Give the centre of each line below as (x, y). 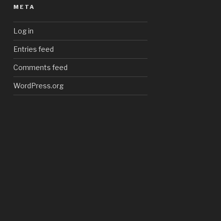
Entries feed (34, 49)
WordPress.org (39, 86)
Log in (24, 31)
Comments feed (41, 68)
